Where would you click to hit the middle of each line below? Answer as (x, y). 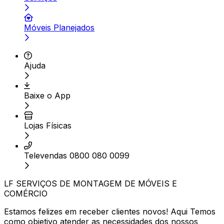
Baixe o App (47, 95)
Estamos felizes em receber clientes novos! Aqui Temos (110, 211)
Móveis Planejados (59, 27)
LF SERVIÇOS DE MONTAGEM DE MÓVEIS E (90, 183)
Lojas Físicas (48, 125)
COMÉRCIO (26, 193)
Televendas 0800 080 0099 (77, 155)
